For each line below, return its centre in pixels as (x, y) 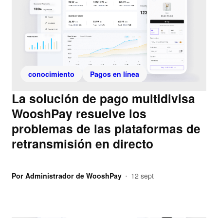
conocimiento (51, 74)
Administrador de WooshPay (73, 176)
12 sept (142, 176)
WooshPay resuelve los (79, 114)
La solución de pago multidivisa (103, 99)
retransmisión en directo (82, 144)
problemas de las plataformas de (106, 129)
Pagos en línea (115, 74)
